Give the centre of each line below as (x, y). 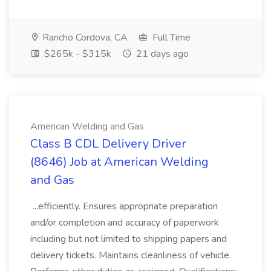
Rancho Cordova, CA (84, 38)
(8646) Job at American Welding (119, 162)
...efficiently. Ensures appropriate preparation (124, 206)
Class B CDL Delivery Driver (108, 144)
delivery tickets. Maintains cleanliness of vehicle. (131, 255)
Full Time (170, 38)
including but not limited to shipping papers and (129, 239)
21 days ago (161, 54)
